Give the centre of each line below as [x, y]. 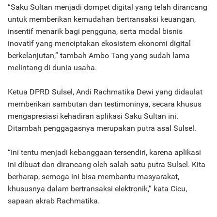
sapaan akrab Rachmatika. [54, 201]
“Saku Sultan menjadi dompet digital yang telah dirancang [108, 7]
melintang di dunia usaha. [52, 68]
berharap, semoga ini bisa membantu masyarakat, [93, 177]
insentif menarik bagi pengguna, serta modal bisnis [95, 31]
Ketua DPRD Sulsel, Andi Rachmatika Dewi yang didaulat [105, 92]
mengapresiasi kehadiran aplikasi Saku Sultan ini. [93, 116]
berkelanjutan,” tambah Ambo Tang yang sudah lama [99, 55]
